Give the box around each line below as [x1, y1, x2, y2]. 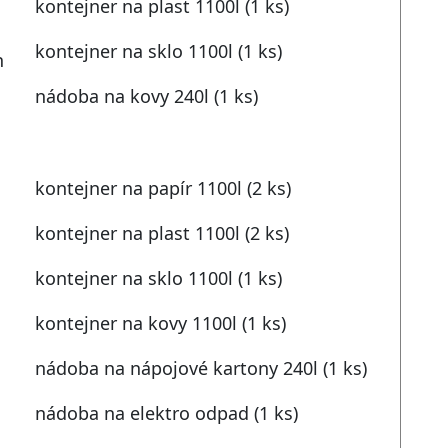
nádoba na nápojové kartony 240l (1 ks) [34, 356, 367, 381]
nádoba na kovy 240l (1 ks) [34, 84, 258, 109]
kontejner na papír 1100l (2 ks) [34, 176, 291, 201]
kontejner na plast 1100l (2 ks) [34, 221, 289, 246]
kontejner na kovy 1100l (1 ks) [34, 311, 286, 336]
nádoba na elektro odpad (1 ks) [34, 401, 298, 426]
